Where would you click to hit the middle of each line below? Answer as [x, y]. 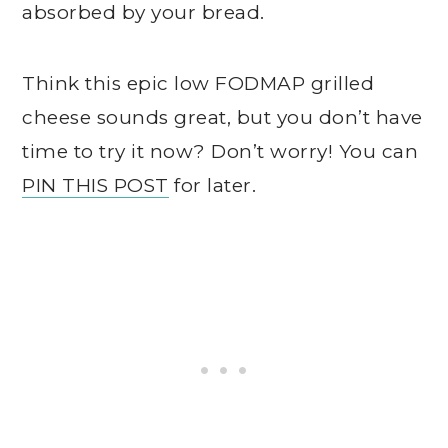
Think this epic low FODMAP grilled [198, 83]
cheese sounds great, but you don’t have [222, 117]
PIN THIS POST [95, 185]
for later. [212, 185]
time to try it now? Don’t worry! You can [220, 151]
